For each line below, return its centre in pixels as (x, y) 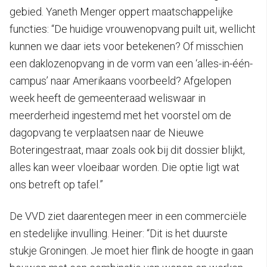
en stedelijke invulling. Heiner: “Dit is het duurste (119, 233)
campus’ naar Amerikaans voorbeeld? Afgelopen (120, 80)
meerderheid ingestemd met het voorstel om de (120, 115)
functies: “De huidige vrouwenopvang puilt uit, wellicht (133, 29)
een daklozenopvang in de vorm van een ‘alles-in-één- (131, 63)
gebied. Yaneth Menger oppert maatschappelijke (121, 11)
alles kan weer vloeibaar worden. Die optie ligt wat (125, 167)
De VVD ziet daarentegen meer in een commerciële (128, 216)
